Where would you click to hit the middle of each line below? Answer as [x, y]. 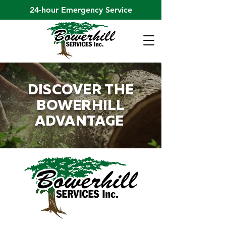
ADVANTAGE [81, 122]
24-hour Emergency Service [81, 10]
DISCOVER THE [81, 90]
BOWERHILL [81, 106]
